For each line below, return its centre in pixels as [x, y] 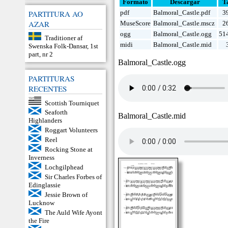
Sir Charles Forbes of [73, 177]
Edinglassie [45, 185]
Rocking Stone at [68, 150]
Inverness [41, 158]
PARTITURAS [51, 78]
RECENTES [48, 88]
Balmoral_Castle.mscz [184, 23]
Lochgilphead [64, 167]
